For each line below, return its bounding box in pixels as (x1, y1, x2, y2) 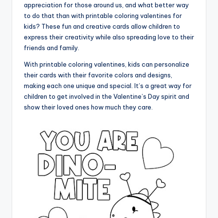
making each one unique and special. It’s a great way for (24, 81, 192, 90)
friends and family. (24, 43, 79, 52)
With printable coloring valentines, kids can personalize (24, 60, 189, 68)
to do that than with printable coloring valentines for (24, 11, 182, 19)
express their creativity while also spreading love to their (24, 33, 194, 41)
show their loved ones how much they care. (24, 103, 153, 111)
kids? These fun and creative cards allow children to (24, 22, 180, 30)
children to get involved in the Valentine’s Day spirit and (24, 92, 189, 100)
